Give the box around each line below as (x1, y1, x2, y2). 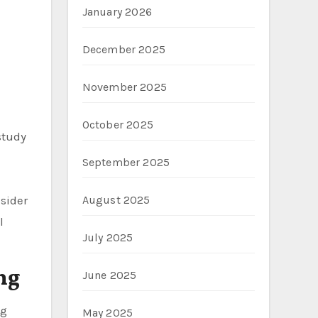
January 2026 (82, 5, 152, 18)
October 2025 (82, 118, 153, 131)
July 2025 (82, 231, 133, 244)
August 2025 (82, 193, 150, 207)
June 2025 (82, 268, 137, 282)
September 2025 (82, 155, 170, 169)
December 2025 (82, 43, 166, 56)
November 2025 (82, 80, 168, 94)
